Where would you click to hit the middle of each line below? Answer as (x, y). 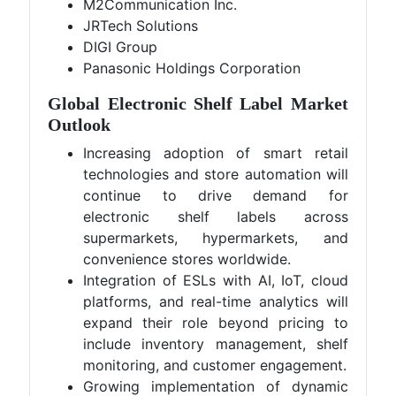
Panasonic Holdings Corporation (192, 68)
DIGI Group (121, 47)
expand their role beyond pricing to (216, 323)
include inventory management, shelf (216, 344)
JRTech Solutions (141, 26)
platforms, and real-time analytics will (216, 301)
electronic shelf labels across (216, 217)
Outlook (80, 125)
